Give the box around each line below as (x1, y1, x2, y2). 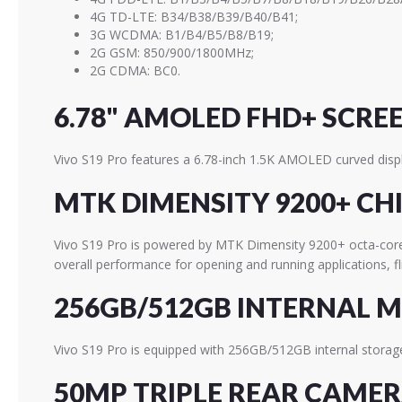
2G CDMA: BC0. (90, 62, 180, 79)
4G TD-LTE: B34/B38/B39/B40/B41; (90, 8, 298, 25)
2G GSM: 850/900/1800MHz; (90, 44, 254, 61)
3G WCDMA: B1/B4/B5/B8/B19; (90, 26, 274, 43)
